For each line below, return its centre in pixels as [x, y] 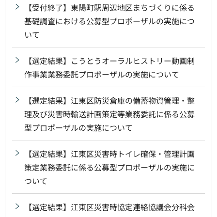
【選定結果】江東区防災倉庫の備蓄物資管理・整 [109, 100]
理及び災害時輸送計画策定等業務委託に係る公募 [109, 114]
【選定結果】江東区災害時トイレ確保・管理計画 [109, 153]
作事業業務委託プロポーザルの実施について [102, 74]
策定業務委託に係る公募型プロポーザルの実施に [109, 167]
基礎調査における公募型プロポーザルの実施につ [109, 21]
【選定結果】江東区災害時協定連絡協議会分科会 [109, 207]
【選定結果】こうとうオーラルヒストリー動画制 [109, 60]
